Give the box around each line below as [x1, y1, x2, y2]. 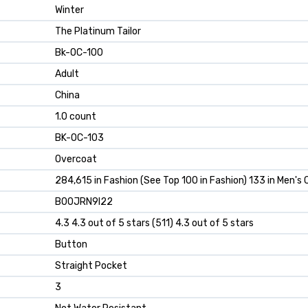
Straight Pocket [55, 260, 127, 272]
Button [55, 239, 87, 251]
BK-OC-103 [55, 132, 104, 144]
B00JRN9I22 [55, 196, 113, 208]
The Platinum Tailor [55, 25, 141, 38]
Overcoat [55, 153, 97, 166]
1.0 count [55, 111, 96, 123]
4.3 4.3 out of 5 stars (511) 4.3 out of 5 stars [55, 217, 254, 230]
